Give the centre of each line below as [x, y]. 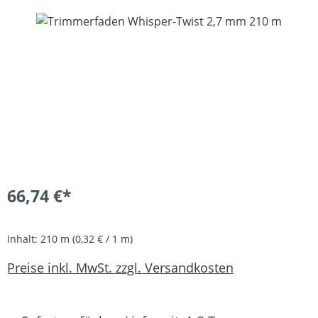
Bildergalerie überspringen [78, 21]
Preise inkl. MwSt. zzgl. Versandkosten [120, 267]
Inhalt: [24, 239]
